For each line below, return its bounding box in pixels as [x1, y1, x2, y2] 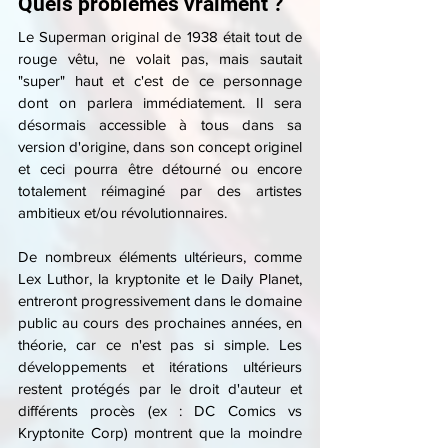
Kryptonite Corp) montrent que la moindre [18, 423, 302, 441]
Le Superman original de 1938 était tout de [18, 27, 302, 45]
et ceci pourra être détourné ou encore [18, 159, 302, 177]
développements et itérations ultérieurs [18, 357, 302, 375]
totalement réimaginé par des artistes [18, 181, 302, 199]
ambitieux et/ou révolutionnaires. [18, 203, 227, 221]
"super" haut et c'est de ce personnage [18, 71, 302, 89]
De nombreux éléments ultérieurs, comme [18, 247, 302, 265]
